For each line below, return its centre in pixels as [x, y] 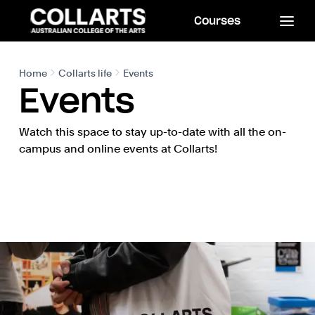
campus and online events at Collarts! [118, 149]
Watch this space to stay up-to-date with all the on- [152, 132]
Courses [217, 21]
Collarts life [85, 73]
